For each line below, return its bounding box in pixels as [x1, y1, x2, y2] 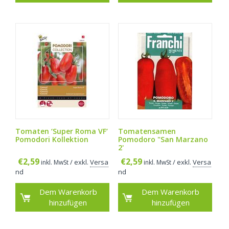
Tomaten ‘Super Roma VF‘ [15, 126, 108, 136]
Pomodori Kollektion [15, 134, 88, 145]
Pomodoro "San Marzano [118, 134, 208, 145]
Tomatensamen [118, 126, 176, 136]
